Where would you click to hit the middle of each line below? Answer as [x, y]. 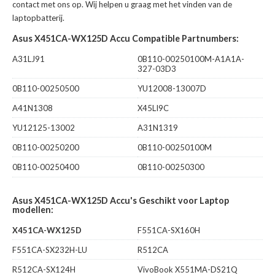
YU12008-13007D [172, 89]
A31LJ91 [29, 59]
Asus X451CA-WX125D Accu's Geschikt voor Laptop [121, 201]
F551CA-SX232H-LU [50, 250]
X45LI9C [153, 108]
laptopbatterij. [38, 18]
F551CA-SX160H [169, 230]
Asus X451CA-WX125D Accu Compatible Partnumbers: [126, 39]
